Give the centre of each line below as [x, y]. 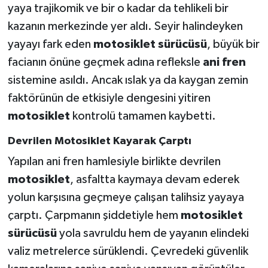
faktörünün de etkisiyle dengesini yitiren [109, 98]
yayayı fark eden [50, 44]
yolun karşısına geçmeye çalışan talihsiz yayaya [126, 198]
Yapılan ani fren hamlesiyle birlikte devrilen [114, 162]
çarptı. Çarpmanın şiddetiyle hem [94, 216]
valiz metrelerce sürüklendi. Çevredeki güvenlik [128, 252]
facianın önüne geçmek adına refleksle [105, 62]
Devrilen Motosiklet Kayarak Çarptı [99, 141]
